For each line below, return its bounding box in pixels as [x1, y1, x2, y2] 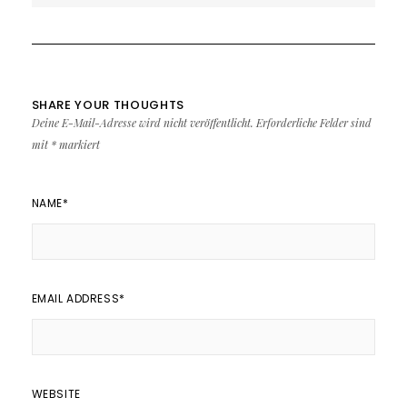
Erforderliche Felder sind [255, 114, 372, 130]
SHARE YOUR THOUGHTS [31, 95, 184, 114]
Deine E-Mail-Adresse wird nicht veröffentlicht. [31, 114, 253, 130]
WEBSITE [31, 385, 81, 402]
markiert [55, 136, 100, 152]
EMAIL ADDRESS [31, 290, 120, 306]
